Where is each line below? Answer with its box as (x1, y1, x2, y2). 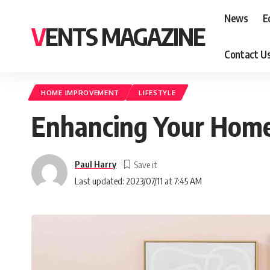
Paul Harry (75, 158, 116, 169)
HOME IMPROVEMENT (41, 88, 120, 97)
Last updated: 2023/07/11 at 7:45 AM (75, 175, 202, 186)
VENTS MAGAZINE (45, 21, 205, 51)
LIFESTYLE (139, 88, 176, 97)
